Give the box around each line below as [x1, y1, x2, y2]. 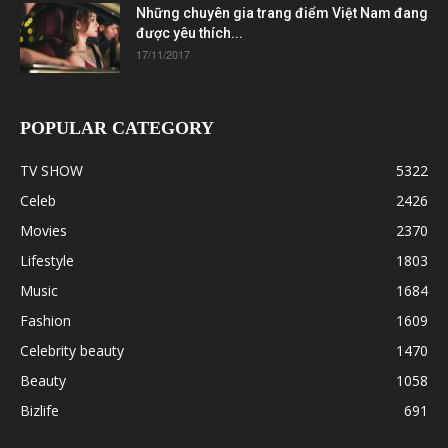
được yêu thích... [136, 24, 243, 41]
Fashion [20, 310, 71, 330]
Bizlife [20, 400, 59, 420]
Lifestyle [20, 250, 74, 270]
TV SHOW [20, 160, 83, 180]
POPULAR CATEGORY [20, 117, 214, 138]
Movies [20, 220, 67, 240]
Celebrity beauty [20, 340, 124, 360]
